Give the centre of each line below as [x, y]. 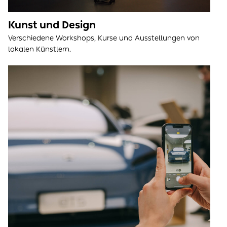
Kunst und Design [52, 25]
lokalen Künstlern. [40, 49]
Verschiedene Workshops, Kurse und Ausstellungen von [104, 38]
